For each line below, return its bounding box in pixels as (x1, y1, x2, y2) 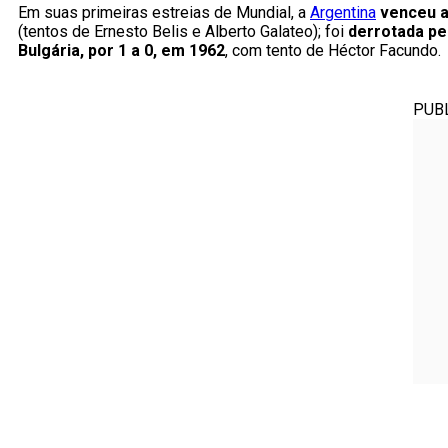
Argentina (310, 3, 376, 23)
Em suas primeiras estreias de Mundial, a (18, 3, 310, 23)
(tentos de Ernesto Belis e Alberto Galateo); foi (18, 22, 348, 42)
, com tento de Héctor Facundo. (225, 41, 441, 61)
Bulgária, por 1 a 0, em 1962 (18, 41, 225, 61)
